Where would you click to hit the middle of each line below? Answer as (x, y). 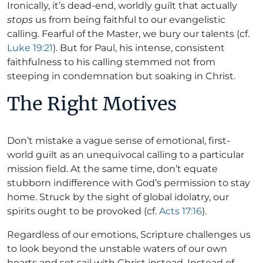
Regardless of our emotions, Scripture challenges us (129, 234)
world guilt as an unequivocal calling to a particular (126, 154)
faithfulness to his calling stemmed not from (111, 62)
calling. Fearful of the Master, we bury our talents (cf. (128, 33)
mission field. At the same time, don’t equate (112, 168)
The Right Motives (92, 104)
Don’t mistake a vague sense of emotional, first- (119, 140)
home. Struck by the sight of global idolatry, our (118, 197)
